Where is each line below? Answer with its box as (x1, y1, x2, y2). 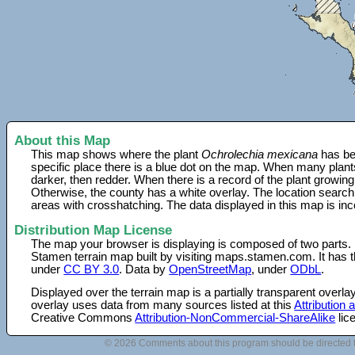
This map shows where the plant (31, 148, 202, 162)
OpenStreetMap (169, 262, 252, 276)
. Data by (119, 262, 170, 276)
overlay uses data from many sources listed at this (31, 298, 295, 311)
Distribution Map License (14, 221, 172, 238)
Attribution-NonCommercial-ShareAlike (135, 311, 336, 324)
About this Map (14, 132, 110, 149)
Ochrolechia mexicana (201, 148, 319, 162)
